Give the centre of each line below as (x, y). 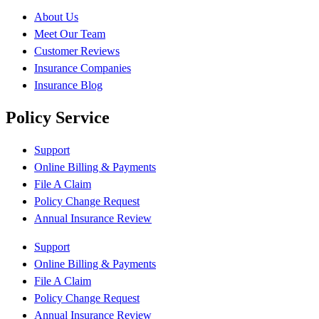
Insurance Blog (68, 85)
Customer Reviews (77, 51)
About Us (56, 16)
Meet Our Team (70, 33)
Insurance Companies (83, 68)
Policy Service (58, 117)
